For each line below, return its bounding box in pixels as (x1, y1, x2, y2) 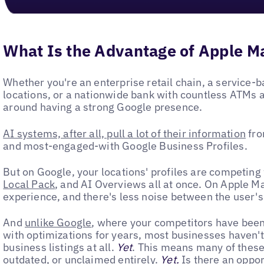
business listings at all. (3, 240, 117, 255)
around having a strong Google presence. (3, 100, 203, 114)
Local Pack (3, 177, 55, 191)
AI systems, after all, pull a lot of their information (3, 126, 246, 140)
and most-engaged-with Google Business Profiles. (3, 138, 247, 153)
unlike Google (24, 216, 92, 230)
